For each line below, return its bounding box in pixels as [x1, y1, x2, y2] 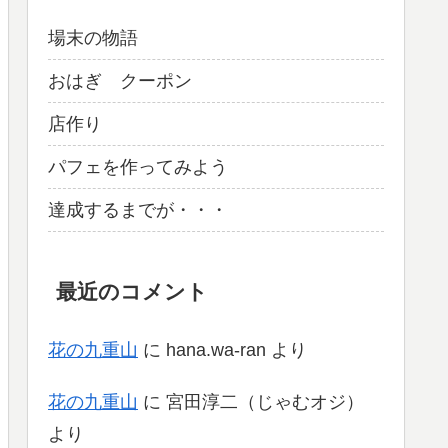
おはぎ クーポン [48, 70, 192, 91]
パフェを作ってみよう [48, 156, 228, 177]
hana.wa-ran [166, 340, 266, 361]
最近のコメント [56, 279, 209, 303]
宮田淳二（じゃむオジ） [166, 392, 364, 413]
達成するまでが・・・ [48, 199, 228, 220]
